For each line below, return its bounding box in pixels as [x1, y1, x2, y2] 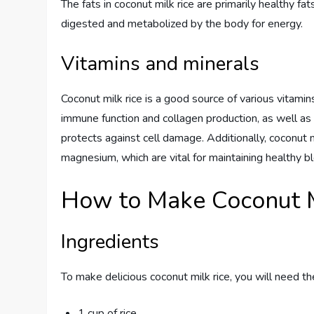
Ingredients [61, 228, 160, 255]
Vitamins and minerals [61, 50, 260, 77]
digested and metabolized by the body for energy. [61, 16, 303, 32]
